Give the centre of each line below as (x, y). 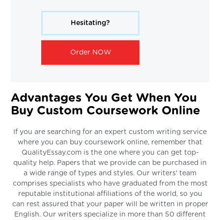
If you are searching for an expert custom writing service (110, 132)
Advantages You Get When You (104, 98)
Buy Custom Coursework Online (106, 111)
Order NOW (90, 52)
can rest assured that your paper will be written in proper (110, 204)
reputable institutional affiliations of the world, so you (110, 194)
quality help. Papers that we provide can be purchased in (110, 163)
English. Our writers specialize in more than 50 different (110, 214)
